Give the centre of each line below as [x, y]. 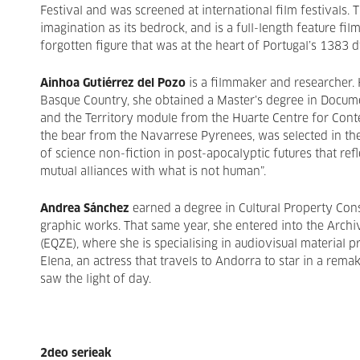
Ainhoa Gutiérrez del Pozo [115, 84]
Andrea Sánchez [86, 209]
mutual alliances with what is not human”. [153, 172]
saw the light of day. [96, 280]
